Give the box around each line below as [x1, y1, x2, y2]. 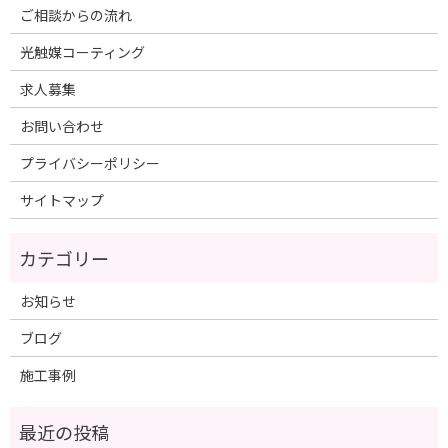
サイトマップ [19, 190, 104, 211]
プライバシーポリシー [19, 153, 160, 174]
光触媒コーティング [19, 42, 145, 63]
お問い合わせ [19, 116, 104, 137]
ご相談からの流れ [19, 5, 132, 26]
